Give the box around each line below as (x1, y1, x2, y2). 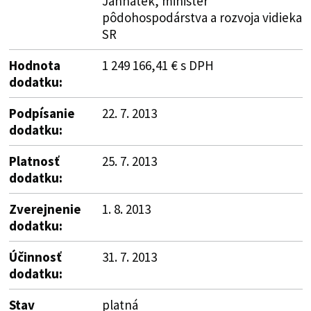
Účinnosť (8, 248, 62, 265)
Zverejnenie (8, 200, 81, 217)
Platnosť (8, 152, 60, 169)
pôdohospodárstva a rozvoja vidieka (101, 8, 302, 26)
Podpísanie (8, 104, 75, 121)
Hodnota (8, 56, 60, 74)
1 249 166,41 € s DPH (101, 56, 214, 74)
